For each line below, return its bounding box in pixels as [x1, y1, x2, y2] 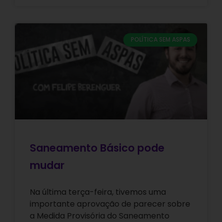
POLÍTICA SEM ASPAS [130, 35, 190, 44]
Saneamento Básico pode [30, 141, 165, 156]
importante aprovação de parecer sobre [30, 198, 190, 210]
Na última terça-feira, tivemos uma [30, 186, 166, 198]
